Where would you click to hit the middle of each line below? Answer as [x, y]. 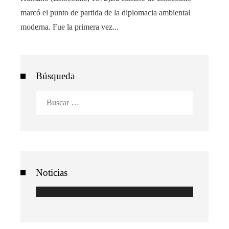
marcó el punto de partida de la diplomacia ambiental [105, 12]
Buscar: [48, 96]
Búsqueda [55, 76]
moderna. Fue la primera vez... [70, 27]
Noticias [52, 172]
